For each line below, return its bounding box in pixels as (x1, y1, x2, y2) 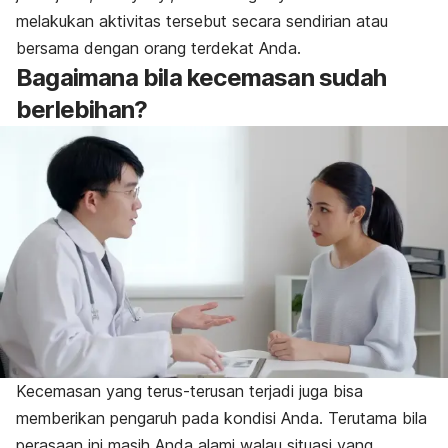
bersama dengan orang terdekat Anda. (16, 37, 301, 58)
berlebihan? (16, 94, 148, 124)
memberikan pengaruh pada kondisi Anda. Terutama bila (16, 407, 427, 428)
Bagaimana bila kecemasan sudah (16, 62, 387, 92)
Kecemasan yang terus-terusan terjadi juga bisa (16, 380, 363, 401)
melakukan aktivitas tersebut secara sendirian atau (16, 10, 388, 31)
